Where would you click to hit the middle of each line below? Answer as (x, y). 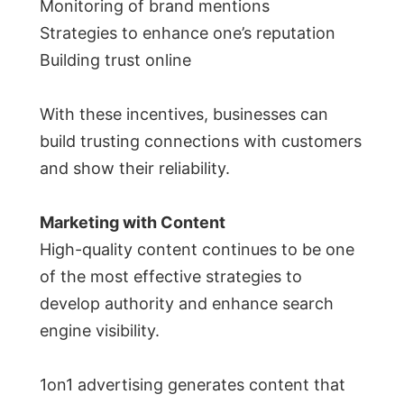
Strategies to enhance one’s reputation (188, 33)
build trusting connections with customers (201, 142)
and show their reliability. (135, 169)
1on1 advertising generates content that (193, 385)
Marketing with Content (133, 223)
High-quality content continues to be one (197, 250)
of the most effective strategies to (171, 277)
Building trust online (115, 60)
